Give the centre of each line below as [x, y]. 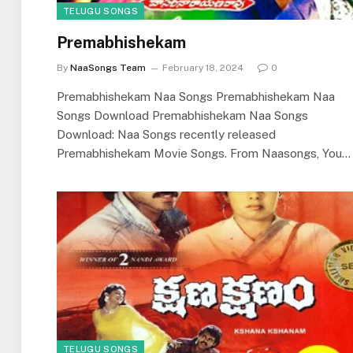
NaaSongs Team [108, 67]
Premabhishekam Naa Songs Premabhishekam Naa [196, 96]
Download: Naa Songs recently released [166, 134]
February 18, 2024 [203, 67]
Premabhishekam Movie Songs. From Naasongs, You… [204, 153]
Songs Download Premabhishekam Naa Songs [182, 115]
